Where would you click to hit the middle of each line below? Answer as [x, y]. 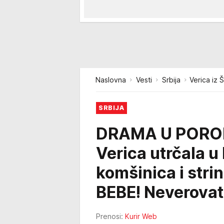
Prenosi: [109, 216]
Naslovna [111, 80]
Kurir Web [141, 216]
